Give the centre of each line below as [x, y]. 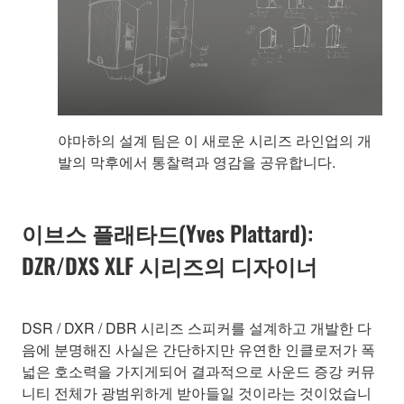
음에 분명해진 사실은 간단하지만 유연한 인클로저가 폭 [198, 349]
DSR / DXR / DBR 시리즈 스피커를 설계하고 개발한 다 [197, 327]
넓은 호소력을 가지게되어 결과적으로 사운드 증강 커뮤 [198, 371]
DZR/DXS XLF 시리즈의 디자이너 [170, 265]
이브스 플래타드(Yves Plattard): [167, 232]
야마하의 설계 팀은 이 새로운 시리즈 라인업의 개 [215, 140]
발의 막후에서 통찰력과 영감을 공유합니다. [197, 161]
